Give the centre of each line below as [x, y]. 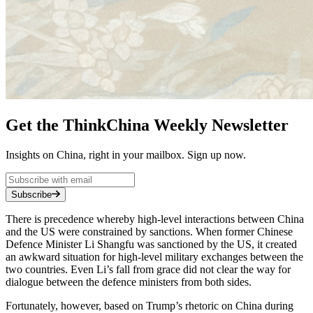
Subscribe [31, 194]
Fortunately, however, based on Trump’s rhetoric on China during [150, 305]
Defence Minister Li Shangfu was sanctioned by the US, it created [151, 244]
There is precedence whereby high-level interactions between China [155, 219]
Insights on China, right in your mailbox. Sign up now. [126, 154]
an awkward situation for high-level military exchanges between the [154, 256]
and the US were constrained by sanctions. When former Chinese [149, 231]
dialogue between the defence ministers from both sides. [130, 282]
